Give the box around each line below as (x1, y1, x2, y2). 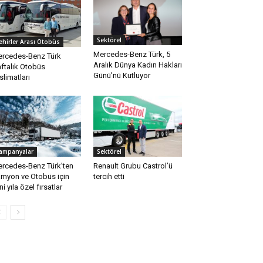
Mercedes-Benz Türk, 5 (93, 50, 170, 59)
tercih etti (93, 172, 124, 181)
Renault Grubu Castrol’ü (93, 161, 173, 171)
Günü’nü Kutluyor (93, 71, 150, 80)
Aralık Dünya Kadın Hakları (93, 60, 182, 70)
